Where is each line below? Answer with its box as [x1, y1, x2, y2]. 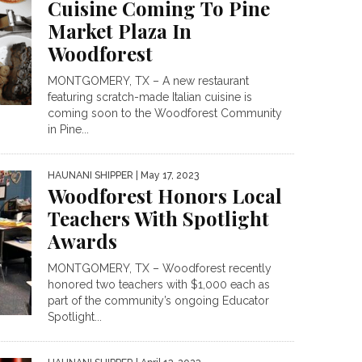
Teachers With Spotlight [48, 205, 269, 232]
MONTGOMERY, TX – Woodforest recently [48, 262, 271, 276]
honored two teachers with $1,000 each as [48, 278, 270, 292]
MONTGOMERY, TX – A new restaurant [48, 74, 249, 88]
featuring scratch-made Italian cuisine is [48, 90, 252, 104]
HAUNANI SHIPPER [48, 170, 133, 182]
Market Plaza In [48, 18, 192, 44]
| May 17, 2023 [133, 170, 199, 182]
